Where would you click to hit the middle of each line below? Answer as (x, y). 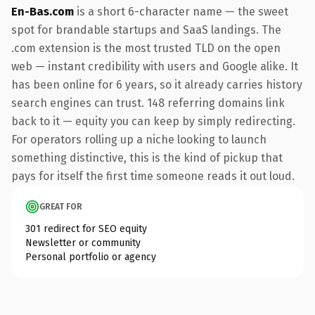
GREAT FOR (61, 206)
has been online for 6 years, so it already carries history (157, 84)
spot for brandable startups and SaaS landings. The (146, 30)
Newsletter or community (83, 243)
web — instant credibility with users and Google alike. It (155, 66)
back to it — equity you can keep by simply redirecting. (153, 121)
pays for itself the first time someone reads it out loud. (153, 176)
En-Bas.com (43, 11)
